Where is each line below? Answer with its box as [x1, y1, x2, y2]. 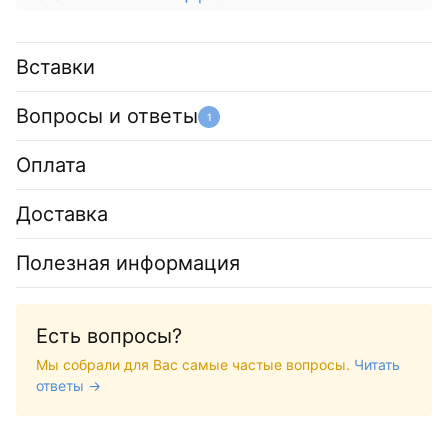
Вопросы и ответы [16, 103, 198, 128]
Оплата [16, 152, 86, 177]
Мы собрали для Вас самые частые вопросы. [36, 355, 354, 373]
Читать [354, 355, 400, 373]
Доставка [16, 201, 108, 226]
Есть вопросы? [36, 323, 182, 348]
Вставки [16, 54, 95, 79]
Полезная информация [16, 250, 240, 275]
